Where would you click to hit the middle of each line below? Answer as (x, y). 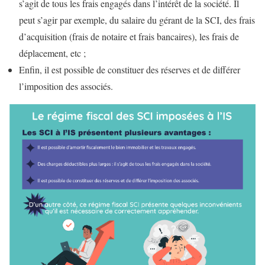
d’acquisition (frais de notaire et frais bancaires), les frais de (129, 36)
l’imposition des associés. (66, 86)
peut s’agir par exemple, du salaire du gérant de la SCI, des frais (137, 20)
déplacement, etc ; (52, 53)
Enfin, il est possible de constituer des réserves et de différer (130, 69)
